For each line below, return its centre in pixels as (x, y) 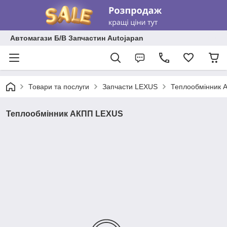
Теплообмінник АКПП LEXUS (65, 114)
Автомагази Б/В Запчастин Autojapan (77, 38)
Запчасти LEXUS (130, 87)
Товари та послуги (59, 87)
